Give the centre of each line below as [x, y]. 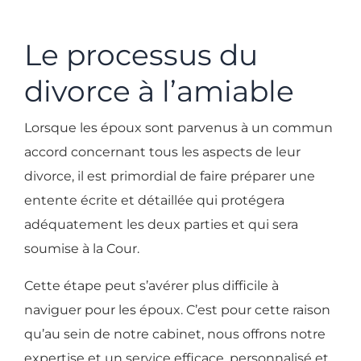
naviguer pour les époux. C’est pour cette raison [177, 310]
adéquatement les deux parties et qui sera [161, 225]
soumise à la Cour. [85, 249]
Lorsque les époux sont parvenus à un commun [178, 128]
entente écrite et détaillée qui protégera [154, 201]
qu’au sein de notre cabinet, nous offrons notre [175, 334]
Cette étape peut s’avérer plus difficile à [151, 286]
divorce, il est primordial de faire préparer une [170, 176]
